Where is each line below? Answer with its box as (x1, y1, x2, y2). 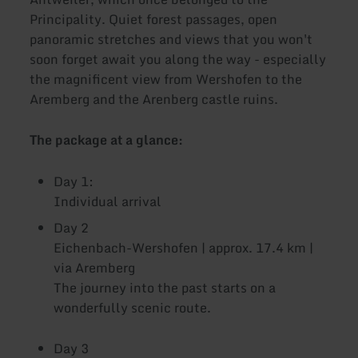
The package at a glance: (30, 129, 184, 151)
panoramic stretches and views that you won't (30, 29, 313, 50)
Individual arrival (54, 190, 162, 212)
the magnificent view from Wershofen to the (30, 69, 303, 90)
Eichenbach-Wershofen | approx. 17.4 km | (54, 237, 314, 258)
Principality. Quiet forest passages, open (30, 9, 278, 30)
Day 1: (54, 170, 94, 192)
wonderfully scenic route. (54, 296, 212, 318)
